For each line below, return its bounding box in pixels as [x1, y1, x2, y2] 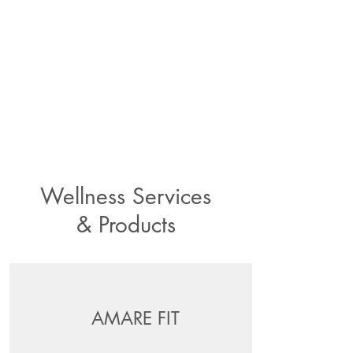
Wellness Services [40, 182, 211, 210]
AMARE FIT [91, 307, 180, 330]
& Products [76, 210, 176, 239]
